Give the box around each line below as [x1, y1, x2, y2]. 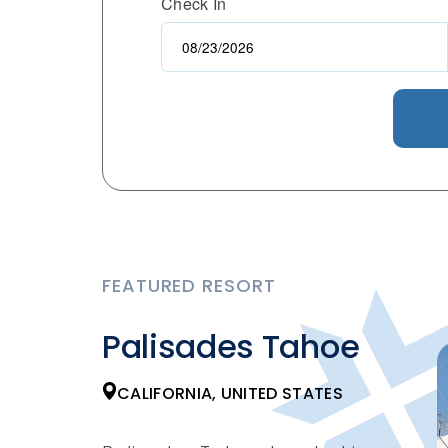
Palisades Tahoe [102, 323, 360, 369]
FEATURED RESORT [102, 272, 276, 298]
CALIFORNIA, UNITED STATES [117, 381, 343, 405]
